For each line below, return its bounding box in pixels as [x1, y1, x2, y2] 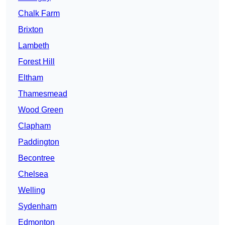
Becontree [18, 154, 55, 163]
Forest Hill [18, 57, 55, 66]
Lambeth [18, 41, 49, 50]
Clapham [18, 122, 51, 131]
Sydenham [18, 202, 57, 211]
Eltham [18, 73, 43, 82]
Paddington [18, 138, 59, 147]
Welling [18, 186, 45, 195]
